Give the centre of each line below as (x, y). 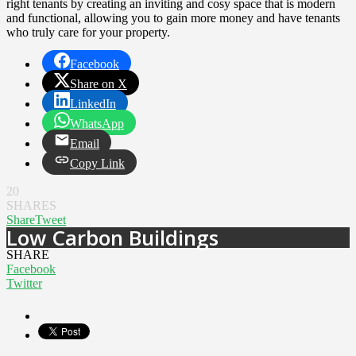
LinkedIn (93, 104)
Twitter (24, 284)
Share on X (99, 84)
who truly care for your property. (88, 33)
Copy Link (97, 164)
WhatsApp (97, 124)
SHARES (31, 206)
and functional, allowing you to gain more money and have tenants (173, 18)
